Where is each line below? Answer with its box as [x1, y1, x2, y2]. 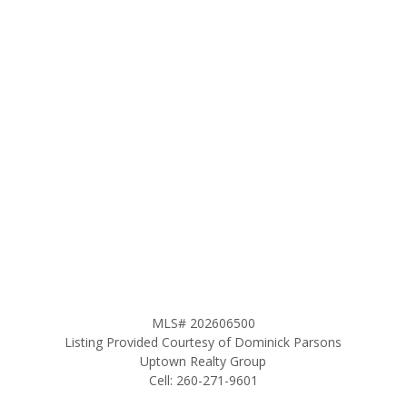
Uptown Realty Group [140, 352, 267, 370]
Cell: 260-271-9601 [148, 372, 258, 389]
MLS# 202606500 [151, 314, 255, 332]
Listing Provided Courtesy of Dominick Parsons [65, 333, 342, 351]
